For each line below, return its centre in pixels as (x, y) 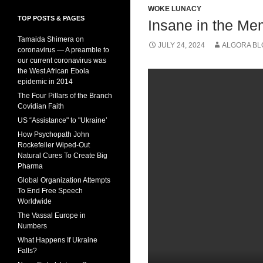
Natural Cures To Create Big (63, 156)
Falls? (27, 251)
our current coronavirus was (62, 60)
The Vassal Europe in (52, 215)
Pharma (30, 166)
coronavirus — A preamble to (63, 50)
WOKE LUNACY (175, 9)
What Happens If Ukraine (58, 240)
